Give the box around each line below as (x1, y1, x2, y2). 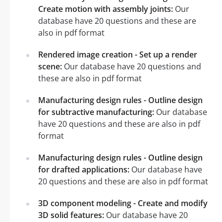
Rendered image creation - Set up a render (38, 49, 197, 60)
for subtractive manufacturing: (38, 106, 154, 117)
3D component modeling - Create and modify (38, 197, 208, 209)
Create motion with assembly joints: (38, 3, 173, 14)
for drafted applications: (38, 164, 129, 175)
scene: (38, 60, 62, 72)
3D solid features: (38, 209, 104, 221)
